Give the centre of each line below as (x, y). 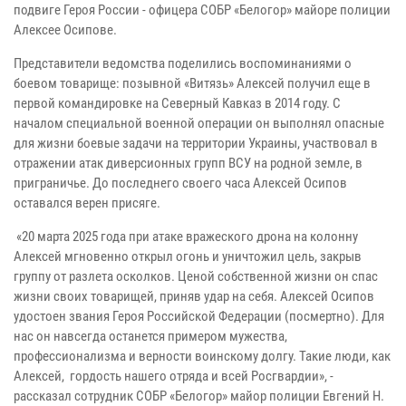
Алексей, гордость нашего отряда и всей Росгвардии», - (174, 377)
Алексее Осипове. (65, 30)
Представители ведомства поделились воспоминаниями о (183, 64)
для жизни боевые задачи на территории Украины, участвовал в (196, 144)
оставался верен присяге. (87, 203)
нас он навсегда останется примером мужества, (150, 337)
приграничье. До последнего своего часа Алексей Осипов (180, 184)
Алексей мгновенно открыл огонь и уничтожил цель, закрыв (188, 257)
